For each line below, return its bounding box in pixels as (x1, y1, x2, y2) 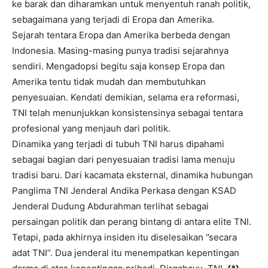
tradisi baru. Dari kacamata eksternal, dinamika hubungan (12, 169, 253, 181)
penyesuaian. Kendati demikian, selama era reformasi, (12, 92, 239, 103)
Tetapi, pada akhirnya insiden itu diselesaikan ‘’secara (12, 232, 237, 243)
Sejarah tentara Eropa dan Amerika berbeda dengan (12, 29, 230, 41)
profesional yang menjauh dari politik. (12, 123, 170, 135)
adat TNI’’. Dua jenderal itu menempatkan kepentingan (12, 247, 239, 259)
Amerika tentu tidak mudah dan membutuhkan (12, 76, 206, 88)
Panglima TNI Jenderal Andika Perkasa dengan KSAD (12, 185, 236, 197)
